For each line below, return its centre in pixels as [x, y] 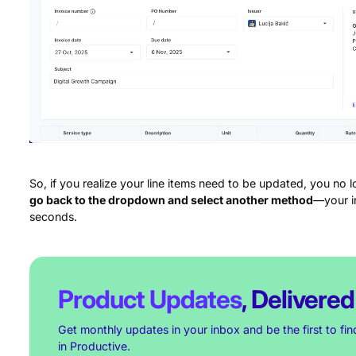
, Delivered [298, 299]
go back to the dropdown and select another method [172, 200]
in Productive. [94, 346]
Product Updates [149, 299]
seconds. [54, 217]
